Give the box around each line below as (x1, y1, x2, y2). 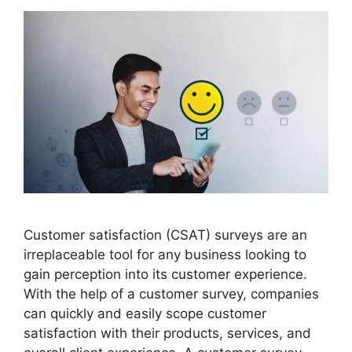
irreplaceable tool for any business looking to (24, 247, 306, 263)
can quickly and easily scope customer (24, 306, 266, 322)
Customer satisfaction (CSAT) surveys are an (24, 227, 307, 244)
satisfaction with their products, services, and (24, 325, 311, 342)
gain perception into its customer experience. (24, 266, 307, 283)
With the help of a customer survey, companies (24, 286, 319, 302)
